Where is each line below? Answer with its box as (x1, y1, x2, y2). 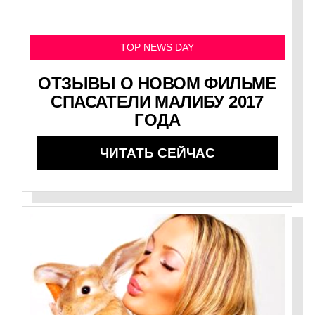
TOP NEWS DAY (120, 42, 195, 53)
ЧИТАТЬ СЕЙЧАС (99, 146, 215, 161)
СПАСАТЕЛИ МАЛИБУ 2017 (51, 92, 264, 112)
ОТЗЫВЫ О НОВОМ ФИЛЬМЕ (38, 74, 276, 94)
